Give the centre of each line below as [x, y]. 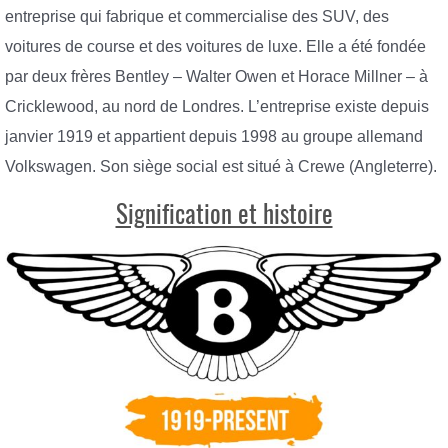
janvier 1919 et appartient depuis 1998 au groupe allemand [214, 137]
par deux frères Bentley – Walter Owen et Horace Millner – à [216, 77]
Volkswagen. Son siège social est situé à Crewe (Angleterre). [221, 167]
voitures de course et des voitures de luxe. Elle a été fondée [215, 47]
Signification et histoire [224, 213]
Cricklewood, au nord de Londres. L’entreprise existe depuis [217, 107]
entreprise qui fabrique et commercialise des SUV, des [197, 17]
